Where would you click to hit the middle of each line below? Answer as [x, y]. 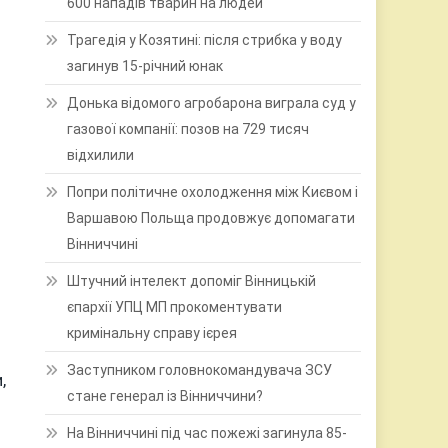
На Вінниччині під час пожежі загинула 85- [207, 433]
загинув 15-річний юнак [145, 66]
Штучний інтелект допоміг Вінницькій [192, 281]
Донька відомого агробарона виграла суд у [212, 103]
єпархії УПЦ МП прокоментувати [175, 307]
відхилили [101, 155]
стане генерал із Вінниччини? [165, 396]
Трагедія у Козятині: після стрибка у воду [205, 40]
